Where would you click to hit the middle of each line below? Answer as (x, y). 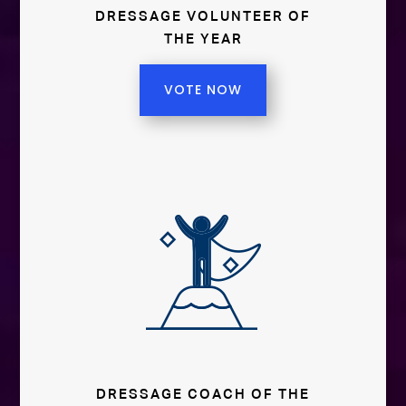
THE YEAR (203, 40)
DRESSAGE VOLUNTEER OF (203, 17)
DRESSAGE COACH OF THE (203, 395)
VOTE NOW (203, 90)
